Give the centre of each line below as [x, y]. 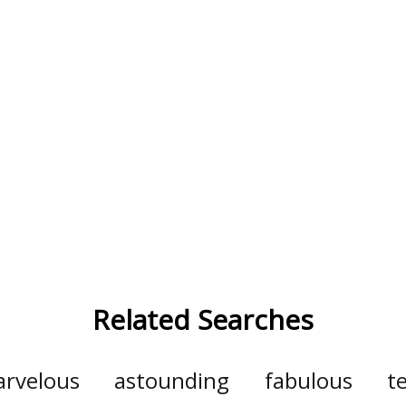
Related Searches [203, 319]
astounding [172, 380]
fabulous [308, 380]
